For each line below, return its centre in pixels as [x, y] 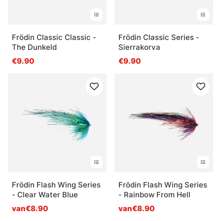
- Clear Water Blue [45, 194]
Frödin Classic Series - [159, 37]
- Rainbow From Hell [154, 194]
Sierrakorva [139, 47]
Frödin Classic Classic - [54, 37]
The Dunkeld [34, 47]
